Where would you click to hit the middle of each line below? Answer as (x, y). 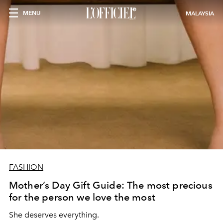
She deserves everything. (54, 215)
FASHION (26, 167)
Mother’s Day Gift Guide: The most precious (111, 185)
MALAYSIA (200, 13)
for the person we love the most (82, 197)
